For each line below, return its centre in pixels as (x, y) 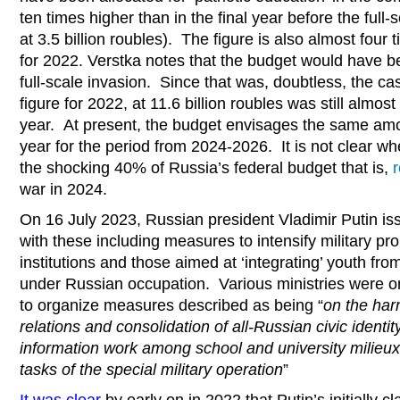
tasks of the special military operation (151, 370)
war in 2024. (63, 189)
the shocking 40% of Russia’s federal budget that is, (206, 168)
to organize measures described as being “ (171, 305)
